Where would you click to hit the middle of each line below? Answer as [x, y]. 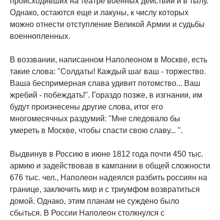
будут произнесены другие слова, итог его [86, 107]
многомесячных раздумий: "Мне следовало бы [95, 119]
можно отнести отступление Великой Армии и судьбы [107, 25]
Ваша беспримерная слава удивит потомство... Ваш [105, 83]
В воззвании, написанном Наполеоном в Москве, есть [109, 60]
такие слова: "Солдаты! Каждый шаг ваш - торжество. [108, 72]
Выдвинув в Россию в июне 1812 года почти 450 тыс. [107, 154]
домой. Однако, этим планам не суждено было [95, 201]
